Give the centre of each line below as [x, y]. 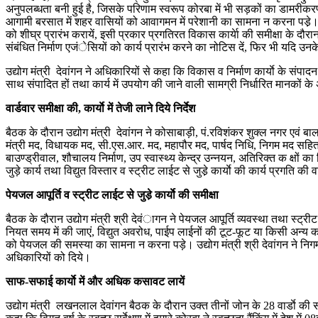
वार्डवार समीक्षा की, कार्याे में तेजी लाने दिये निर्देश [100, 108]
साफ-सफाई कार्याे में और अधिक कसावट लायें [95, 281]
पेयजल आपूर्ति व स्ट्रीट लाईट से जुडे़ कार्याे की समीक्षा [112, 194]
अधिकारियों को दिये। [48, 257]
